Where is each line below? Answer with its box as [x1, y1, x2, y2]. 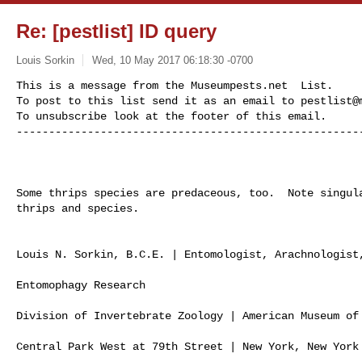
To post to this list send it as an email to [16, 94, 301, 107]
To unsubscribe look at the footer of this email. [16, 109, 326, 123]
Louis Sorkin [16, 53, 74, 66]
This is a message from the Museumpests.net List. [16, 78, 333, 92]
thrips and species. [16, 201, 139, 215]
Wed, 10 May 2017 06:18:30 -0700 [91, 53, 253, 66]
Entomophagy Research [16, 278, 145, 292]
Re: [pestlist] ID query [16, 20, 217, 42]
